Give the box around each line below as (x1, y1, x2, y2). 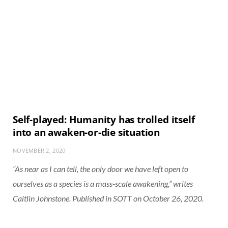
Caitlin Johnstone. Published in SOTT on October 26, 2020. (13, 193, 204, 203)
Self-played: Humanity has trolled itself (13, 112, 195, 126)
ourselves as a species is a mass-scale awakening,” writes (13, 178, 193, 188)
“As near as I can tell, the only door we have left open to (13, 163, 188, 174)
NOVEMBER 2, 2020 (13, 146, 66, 154)
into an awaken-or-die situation (13, 125, 160, 139)
